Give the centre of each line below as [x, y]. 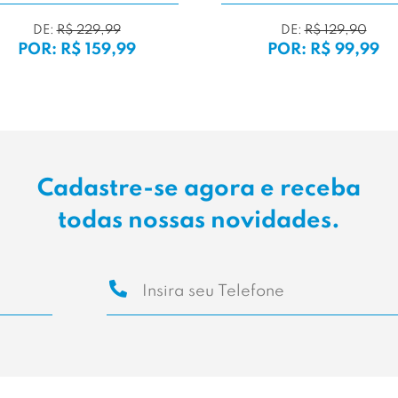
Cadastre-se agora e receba [199, 188]
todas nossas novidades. [199, 220]
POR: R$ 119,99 [279, 49]
